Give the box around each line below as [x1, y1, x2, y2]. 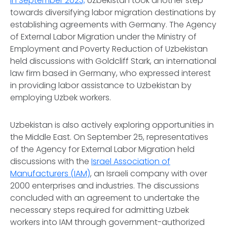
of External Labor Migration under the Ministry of [10, 31, 197, 43]
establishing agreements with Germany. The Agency [10, 19, 216, 30]
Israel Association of [91, 156, 170, 167]
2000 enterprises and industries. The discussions [10, 180, 199, 192]
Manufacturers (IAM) [10, 168, 90, 179]
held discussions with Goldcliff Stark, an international [10, 55, 216, 67]
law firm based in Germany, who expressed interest [10, 67, 211, 79]
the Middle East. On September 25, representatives [10, 131, 208, 143]
